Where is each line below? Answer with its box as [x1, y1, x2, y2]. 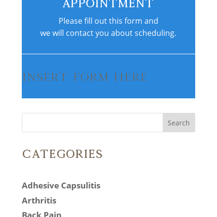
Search [168, 118, 190, 127]
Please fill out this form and [58, 15, 158, 27]
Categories [21, 147, 103, 161]
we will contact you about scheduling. [40, 28, 177, 39]
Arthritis [21, 194, 56, 206]
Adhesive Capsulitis [21, 180, 100, 191]
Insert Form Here [21, 70, 148, 84]
